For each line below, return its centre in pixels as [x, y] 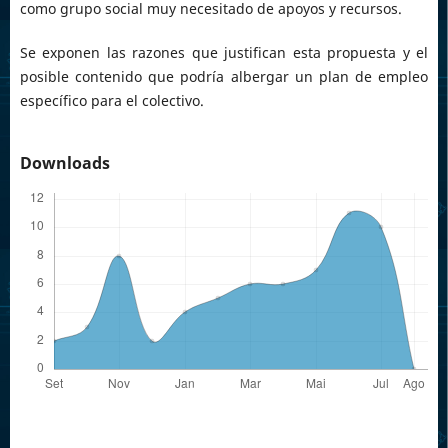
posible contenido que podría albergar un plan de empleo [224, 77]
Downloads [64, 163]
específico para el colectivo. [111, 101]
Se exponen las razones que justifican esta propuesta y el [224, 53]
